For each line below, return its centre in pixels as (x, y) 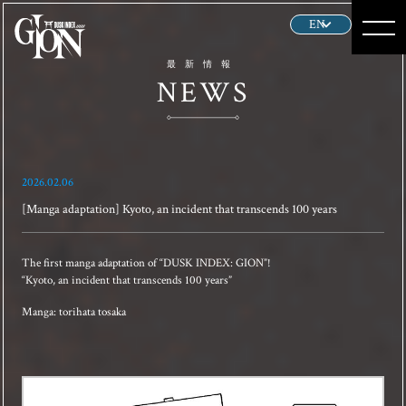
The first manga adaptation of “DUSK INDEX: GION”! (146, 263)
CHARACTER (73, 242)
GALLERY (65, 293)
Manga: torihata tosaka (74, 312)
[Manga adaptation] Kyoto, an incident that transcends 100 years (179, 209)
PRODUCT (65, 344)
